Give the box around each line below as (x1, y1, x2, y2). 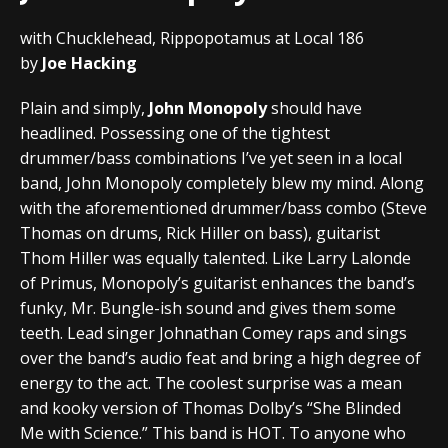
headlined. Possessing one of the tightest (20, 121, 330, 144)
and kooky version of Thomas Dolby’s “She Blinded (20, 396, 401, 419)
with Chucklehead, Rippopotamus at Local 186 (20, 26, 364, 49)
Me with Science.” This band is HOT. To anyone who (20, 421, 406, 444)
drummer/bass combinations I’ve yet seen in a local (20, 146, 402, 169)
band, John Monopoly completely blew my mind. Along (20, 171, 424, 194)
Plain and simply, (20, 96, 149, 119)
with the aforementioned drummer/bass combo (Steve (20, 196, 427, 219)
